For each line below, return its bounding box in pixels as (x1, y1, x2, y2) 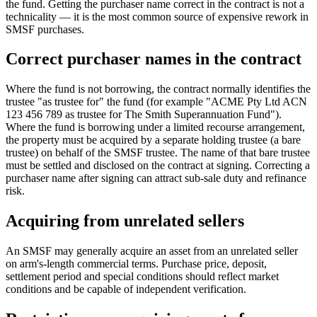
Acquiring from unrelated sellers (6, 212, 244, 231)
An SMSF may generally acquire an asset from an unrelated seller (6, 245, 298, 258)
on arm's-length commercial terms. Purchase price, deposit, (6, 258, 267, 270)
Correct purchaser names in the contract (6, 50, 301, 69)
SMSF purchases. (6, 23, 84, 35)
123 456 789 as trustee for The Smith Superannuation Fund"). (6, 108, 282, 121)
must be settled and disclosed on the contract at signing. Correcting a (6, 159, 310, 172)
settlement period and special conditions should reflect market (6, 270, 279, 283)
